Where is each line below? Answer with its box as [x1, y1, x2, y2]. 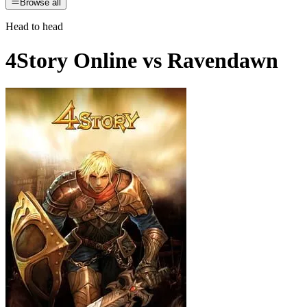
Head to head [5, 21, 63, 33]
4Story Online [5, 47, 137, 73]
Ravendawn [167, 47, 278, 73]
